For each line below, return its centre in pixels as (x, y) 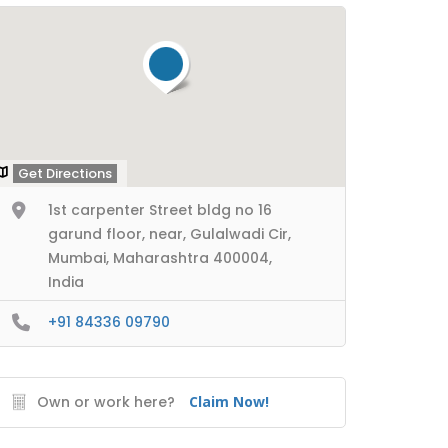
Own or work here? (106, 401)
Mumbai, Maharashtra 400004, (160, 258)
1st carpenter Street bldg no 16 (160, 210)
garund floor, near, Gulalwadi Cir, (169, 234)
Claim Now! (229, 401)
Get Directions (65, 173)
